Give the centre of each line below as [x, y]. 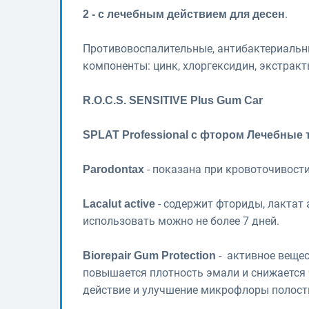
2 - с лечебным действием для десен [184, 14]
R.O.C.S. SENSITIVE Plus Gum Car [173, 100]
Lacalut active [119, 203]
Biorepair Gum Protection [149, 255]
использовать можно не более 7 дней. [181, 221]
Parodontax [113, 169]
